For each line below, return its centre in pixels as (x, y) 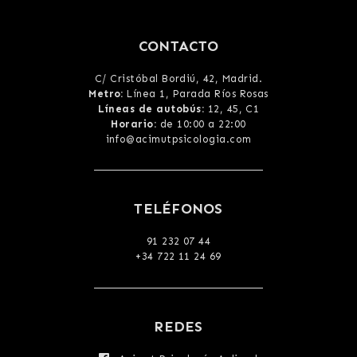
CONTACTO (178, 46)
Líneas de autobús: (151, 108)
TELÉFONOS (178, 209)
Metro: (106, 93)
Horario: (134, 124)
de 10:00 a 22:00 (201, 124)
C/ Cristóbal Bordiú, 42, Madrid (177, 78)
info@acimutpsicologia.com (178, 139)
